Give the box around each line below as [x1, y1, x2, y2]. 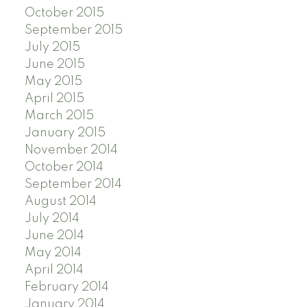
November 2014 [24, 143, 118, 156]
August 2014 [24, 195, 97, 208]
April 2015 [24, 92, 84, 105]
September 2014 [24, 177, 122, 191]
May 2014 [24, 246, 82, 259]
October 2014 [24, 160, 103, 173]
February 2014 [24, 280, 109, 293]
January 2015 [24, 126, 106, 139]
